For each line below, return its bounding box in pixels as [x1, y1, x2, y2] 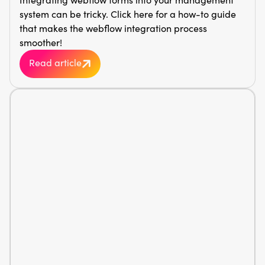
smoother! [20, 35, 62, 49]
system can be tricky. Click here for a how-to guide [20, 7, 236, 20]
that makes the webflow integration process [20, 21, 207, 34]
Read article [29, 56, 82, 69]
